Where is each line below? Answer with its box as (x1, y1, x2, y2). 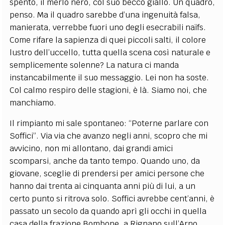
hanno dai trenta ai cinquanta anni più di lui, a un (10, 180, 196, 191)
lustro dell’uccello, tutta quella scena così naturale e (10, 47, 211, 58)
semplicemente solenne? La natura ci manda (10, 59, 179, 70)
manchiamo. (10, 97, 57, 108)
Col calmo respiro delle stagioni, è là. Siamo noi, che (10, 84, 207, 95)
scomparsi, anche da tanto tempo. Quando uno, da (10, 155, 200, 166)
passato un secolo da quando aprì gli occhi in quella (10, 205, 207, 216)
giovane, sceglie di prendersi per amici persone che (10, 168, 205, 179)
